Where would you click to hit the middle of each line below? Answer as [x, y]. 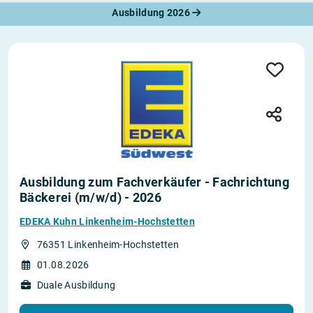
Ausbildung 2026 [152, 13]
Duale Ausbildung [76, 285]
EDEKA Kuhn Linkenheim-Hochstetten [107, 222]
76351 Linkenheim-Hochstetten [108, 245]
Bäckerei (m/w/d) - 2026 [90, 198]
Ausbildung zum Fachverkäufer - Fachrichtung [154, 182]
